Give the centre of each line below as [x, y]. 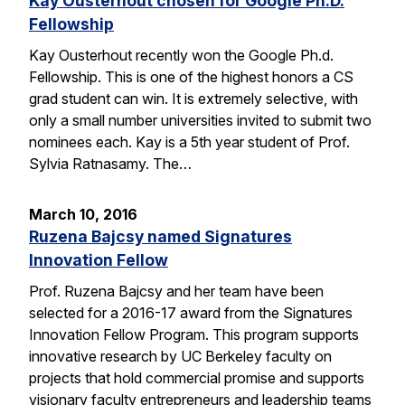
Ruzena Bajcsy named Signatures [160, 236]
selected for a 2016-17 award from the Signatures [191, 312]
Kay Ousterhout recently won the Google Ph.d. [181, 55]
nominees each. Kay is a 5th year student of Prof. [189, 141]
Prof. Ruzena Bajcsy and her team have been [176, 291]
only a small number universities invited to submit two [200, 120]
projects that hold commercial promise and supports [197, 377]
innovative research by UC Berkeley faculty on [180, 356]
